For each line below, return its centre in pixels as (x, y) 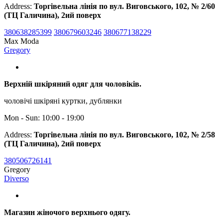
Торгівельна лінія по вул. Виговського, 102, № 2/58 (124, 134)
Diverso (16, 178)
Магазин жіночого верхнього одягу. (67, 212)
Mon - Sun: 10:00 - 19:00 (44, 117)
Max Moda (21, 41)
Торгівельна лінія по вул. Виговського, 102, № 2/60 (124, 6)
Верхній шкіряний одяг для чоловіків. (73, 84)
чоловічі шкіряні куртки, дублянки (63, 101)
